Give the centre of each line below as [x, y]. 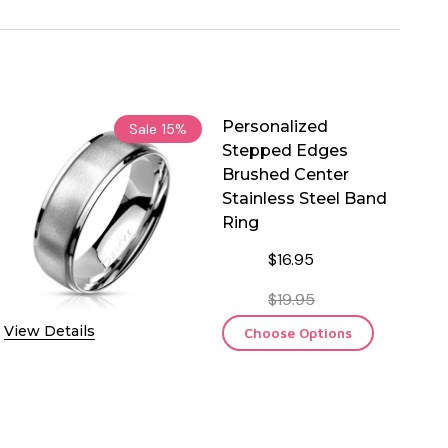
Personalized [275, 126]
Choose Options [298, 332]
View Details [49, 330]
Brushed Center [285, 174]
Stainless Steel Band [304, 198]
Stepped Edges [285, 150]
